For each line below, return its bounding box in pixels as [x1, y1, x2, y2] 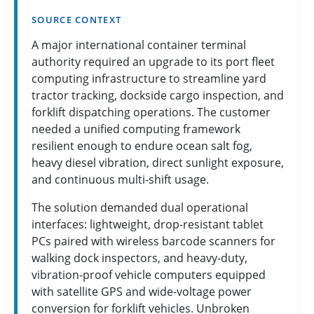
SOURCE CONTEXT [32, 13, 122, 26]
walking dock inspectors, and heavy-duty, [32, 250, 247, 266]
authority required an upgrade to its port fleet [32, 53, 275, 69]
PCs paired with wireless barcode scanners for [32, 233, 275, 249]
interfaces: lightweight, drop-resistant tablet [32, 216, 264, 232]
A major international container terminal [32, 36, 246, 53]
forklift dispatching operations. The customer [32, 104, 271, 120]
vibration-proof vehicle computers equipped [32, 266, 266, 282]
